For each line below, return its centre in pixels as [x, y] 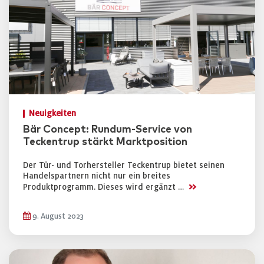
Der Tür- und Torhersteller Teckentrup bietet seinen [124, 165]
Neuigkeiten [52, 113]
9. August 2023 [57, 216]
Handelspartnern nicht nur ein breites [97, 176]
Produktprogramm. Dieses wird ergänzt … [105, 187]
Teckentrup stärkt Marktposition [105, 142]
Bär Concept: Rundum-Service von [108, 130]
